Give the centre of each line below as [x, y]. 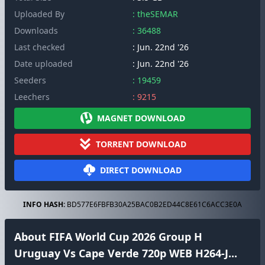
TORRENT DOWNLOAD [141, 144]
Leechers [32, 97]
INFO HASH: [44, 204]
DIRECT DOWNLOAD [141, 170]
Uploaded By [39, 14]
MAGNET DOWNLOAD [141, 118]
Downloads [36, 30]
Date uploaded [43, 64]
